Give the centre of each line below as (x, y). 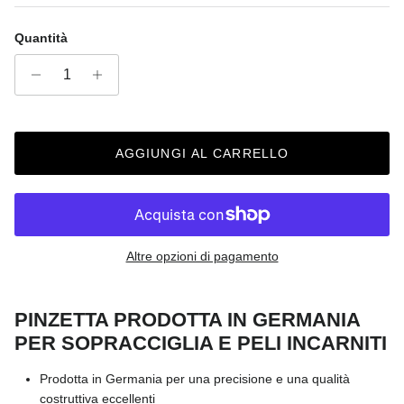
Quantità (41, 37)
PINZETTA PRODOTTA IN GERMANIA (187, 319)
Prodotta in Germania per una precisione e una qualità (195, 378)
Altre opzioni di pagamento (202, 256)
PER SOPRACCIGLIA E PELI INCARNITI (201, 343)
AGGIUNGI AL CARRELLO (202, 153)
